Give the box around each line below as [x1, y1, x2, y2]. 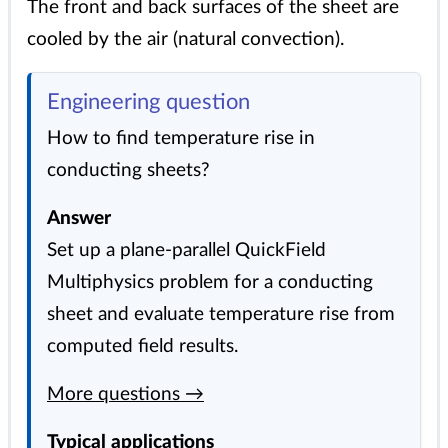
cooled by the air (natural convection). [27, 30, 344, 50]
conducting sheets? [47, 161, 210, 181]
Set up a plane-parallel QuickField [47, 241, 326, 261]
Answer [47, 209, 111, 229]
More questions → [47, 385, 204, 405]
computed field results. [47, 337, 238, 357]
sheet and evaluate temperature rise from [47, 305, 395, 325]
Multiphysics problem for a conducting [47, 273, 373, 293]
